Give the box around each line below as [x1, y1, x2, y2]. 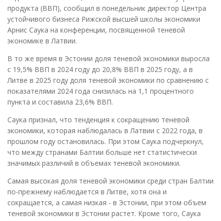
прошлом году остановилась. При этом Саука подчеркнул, [7, 137, 204, 147]
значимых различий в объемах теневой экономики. [7, 158, 181, 168]
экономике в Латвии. [7, 36, 77, 46]
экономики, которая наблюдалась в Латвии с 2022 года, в [7, 126, 203, 136]
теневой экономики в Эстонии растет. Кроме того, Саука [7, 209, 201, 219]
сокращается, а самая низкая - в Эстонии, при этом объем [7, 198, 206, 208]
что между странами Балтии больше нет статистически [7, 147, 197, 157]
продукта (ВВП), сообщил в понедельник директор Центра [7, 3, 206, 13]
